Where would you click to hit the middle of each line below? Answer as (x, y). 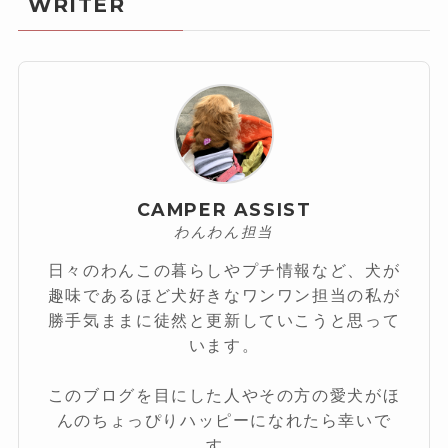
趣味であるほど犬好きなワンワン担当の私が (224, 294)
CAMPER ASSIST (224, 210)
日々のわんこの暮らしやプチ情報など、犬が (224, 269)
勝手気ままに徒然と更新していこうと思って (224, 319)
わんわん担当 (224, 232)
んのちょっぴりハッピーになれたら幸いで (224, 419)
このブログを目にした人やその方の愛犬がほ (224, 394)
